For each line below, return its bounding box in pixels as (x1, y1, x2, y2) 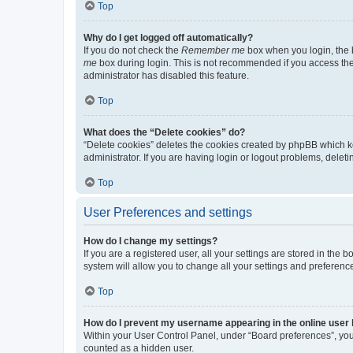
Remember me (181, 44, 245, 56)
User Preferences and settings (84, 205, 252, 219)
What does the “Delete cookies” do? (84, 126, 245, 138)
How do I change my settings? (84, 235, 217, 247)
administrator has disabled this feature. (84, 69, 249, 81)
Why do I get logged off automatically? (84, 32, 253, 43)
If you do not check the (84, 44, 181, 56)
